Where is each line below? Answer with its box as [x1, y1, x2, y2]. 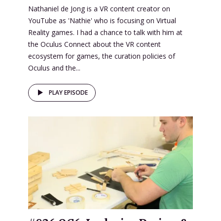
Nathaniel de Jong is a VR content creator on [28, 3, 170, 13]
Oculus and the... [28, 63, 80, 73]
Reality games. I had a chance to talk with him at [28, 27, 183, 37]
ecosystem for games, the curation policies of [28, 51, 175, 61]
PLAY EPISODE [49, 88, 88, 97]
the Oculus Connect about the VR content [28, 39, 161, 49]
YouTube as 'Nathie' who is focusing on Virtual [28, 15, 176, 25]
